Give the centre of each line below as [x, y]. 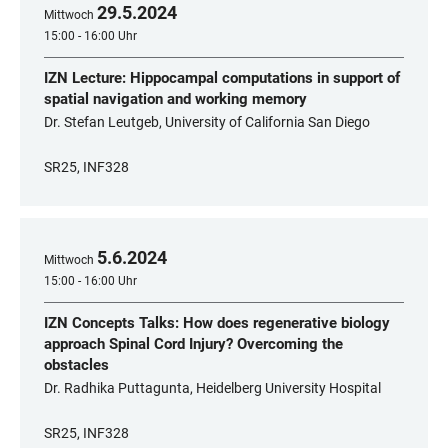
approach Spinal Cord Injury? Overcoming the [193, 344]
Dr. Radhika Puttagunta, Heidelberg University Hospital [212, 388]
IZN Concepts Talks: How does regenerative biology [217, 323]
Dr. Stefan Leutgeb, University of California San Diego [207, 122]
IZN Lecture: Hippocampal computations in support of [222, 78]
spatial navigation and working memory [175, 99]
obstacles [76, 365]
